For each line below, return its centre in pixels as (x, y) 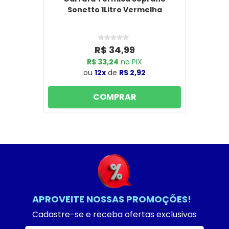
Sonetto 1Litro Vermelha (114, 9)
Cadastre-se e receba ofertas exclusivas (114, 214)
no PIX (130, 62)
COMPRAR (114, 97)
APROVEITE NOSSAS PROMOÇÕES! (112, 199)
